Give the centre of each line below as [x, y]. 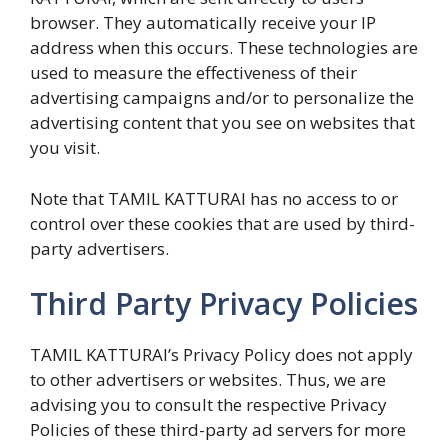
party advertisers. [99, 248]
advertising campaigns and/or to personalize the [222, 97]
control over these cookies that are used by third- [222, 223]
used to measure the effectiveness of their [193, 72]
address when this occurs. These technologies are [224, 47]
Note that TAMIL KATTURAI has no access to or [214, 198]
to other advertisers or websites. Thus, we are [208, 379]
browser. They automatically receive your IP [203, 22]
